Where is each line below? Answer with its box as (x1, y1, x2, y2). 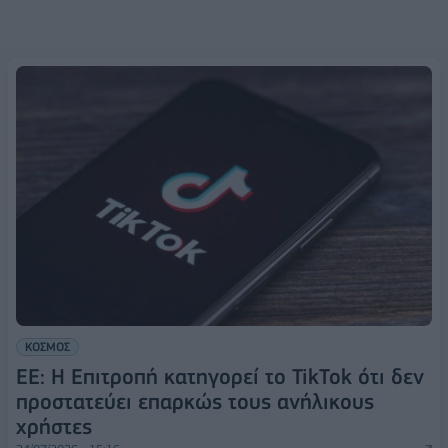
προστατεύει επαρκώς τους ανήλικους (16, 389, 374, 415)
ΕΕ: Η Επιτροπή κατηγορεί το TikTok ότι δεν (16, 364, 424, 390)
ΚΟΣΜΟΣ (25, 339, 70, 355)
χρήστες (16, 414, 92, 440)
